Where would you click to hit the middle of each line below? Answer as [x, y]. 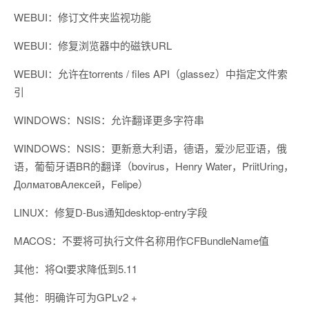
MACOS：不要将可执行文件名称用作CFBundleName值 [141, 241]
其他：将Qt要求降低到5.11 [76, 269]
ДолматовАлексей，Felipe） [81, 184]
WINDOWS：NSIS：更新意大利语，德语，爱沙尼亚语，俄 [150, 148]
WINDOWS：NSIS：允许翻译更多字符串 [109, 120]
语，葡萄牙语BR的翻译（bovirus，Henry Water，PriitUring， [154, 166]
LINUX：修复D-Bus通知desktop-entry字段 [111, 212]
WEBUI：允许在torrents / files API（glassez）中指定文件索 [151, 74]
